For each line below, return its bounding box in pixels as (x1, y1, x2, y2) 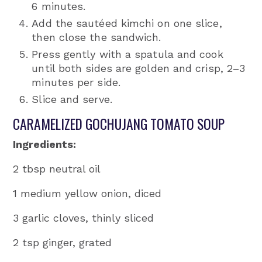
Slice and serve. (32, 92, 112, 105)
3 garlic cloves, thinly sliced (13, 211, 154, 224)
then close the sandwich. (32, 30, 161, 43)
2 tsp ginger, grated (13, 236, 112, 249)
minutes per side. (32, 75, 120, 88)
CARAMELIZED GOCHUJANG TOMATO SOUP (13, 113, 225, 134)
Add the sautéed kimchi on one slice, (32, 16, 222, 29)
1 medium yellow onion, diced (13, 187, 162, 199)
